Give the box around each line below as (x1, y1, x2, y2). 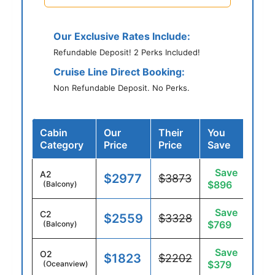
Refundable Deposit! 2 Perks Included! (53, 47, 200, 58)
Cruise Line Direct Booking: (53, 66, 185, 79)
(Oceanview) (43, 259, 88, 269)
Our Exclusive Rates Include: (53, 30, 190, 43)
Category (40, 139, 83, 152)
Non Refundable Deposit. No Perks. (53, 83, 190, 93)
